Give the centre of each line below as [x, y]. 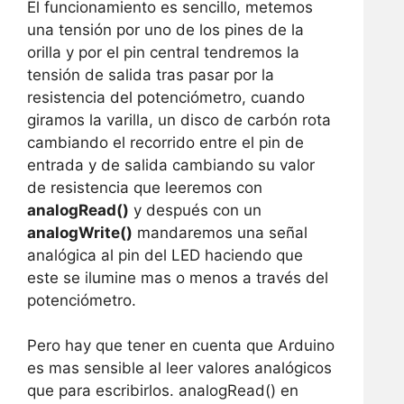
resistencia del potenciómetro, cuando [166, 97]
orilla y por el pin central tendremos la [163, 52]
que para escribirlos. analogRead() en [163, 391]
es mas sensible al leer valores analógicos [179, 368]
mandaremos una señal [220, 232]
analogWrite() [80, 232]
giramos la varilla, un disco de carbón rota [179, 119]
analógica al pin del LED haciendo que [165, 255]
